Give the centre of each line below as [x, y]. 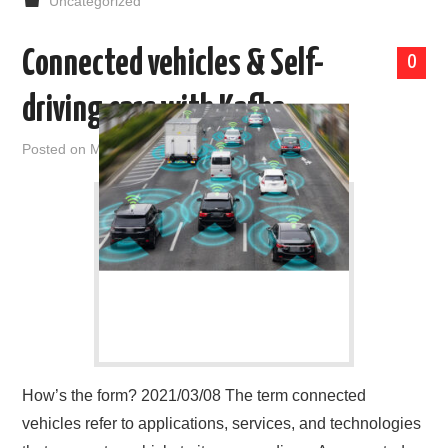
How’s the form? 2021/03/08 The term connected [194, 396]
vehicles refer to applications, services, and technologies [222, 424]
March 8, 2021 [136, 149]
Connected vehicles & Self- [173, 65]
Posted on [56, 149]
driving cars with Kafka [154, 111]
